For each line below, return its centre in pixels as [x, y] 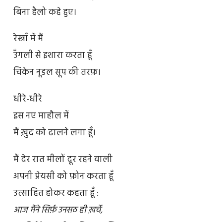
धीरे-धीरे [28, 100]
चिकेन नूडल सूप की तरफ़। [57, 73]
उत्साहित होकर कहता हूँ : [56, 194]
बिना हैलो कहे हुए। [45, 12]
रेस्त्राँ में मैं [28, 39]
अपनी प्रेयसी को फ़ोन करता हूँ [63, 177]
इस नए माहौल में [41, 116]
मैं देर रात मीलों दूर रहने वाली [63, 160]
